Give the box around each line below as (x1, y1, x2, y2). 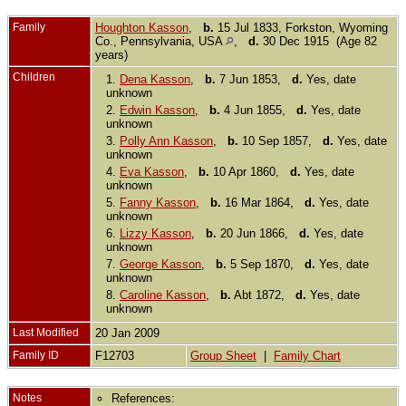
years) (95, 47, 131, 62)
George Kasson (120, 256, 201, 271)
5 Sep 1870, (227, 256, 304, 271)
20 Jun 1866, (217, 226, 299, 240)
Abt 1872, (231, 287, 295, 302)
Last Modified (13, 325, 79, 339)
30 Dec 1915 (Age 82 (259, 34, 377, 48)
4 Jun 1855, (220, 102, 296, 117)
